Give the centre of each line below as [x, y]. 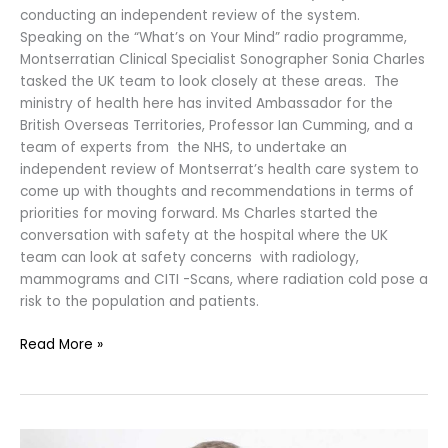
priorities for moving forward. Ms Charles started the [199, 214]
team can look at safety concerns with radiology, [189, 258]
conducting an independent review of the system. [194, 16]
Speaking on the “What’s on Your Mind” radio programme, [213, 38]
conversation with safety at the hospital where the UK [204, 236]
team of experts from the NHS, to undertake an [183, 148]
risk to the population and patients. [139, 302]
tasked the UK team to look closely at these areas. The [209, 82]
